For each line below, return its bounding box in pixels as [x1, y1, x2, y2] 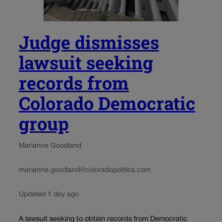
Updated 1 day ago [19, 191, 79, 198]
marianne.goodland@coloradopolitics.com [19, 167, 151, 174]
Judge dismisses [19, 30, 159, 55]
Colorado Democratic [19, 91, 195, 115]
